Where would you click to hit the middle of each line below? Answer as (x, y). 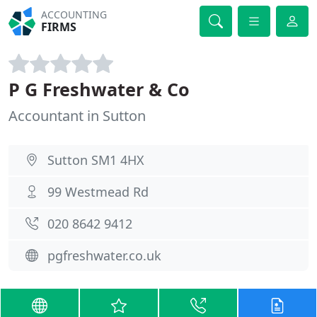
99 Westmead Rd (98, 192)
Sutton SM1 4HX (96, 160)
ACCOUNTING (74, 15)
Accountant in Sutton (77, 116)
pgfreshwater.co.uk (104, 255)
